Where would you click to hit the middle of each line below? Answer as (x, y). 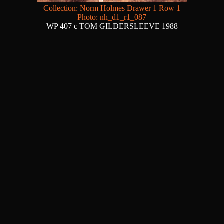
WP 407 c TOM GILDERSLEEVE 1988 (112, 26)
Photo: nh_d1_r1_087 (112, 17)
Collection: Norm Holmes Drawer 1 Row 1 (112, 8)
